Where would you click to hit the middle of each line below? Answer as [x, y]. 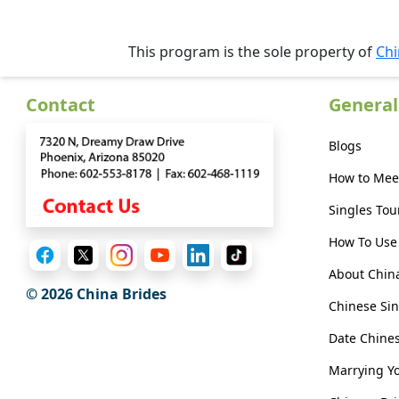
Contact [61, 104]
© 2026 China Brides [96, 294]
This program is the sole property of [252, 51]
